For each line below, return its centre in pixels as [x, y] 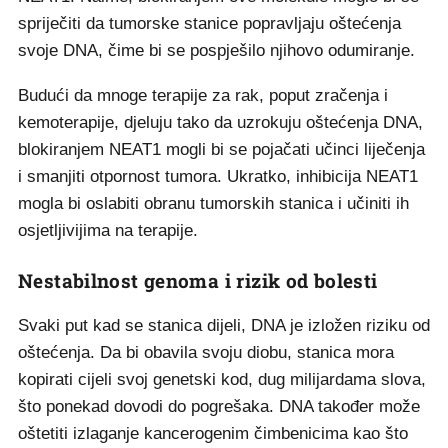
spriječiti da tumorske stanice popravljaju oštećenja [209, 23]
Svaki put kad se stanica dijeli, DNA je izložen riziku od [224, 325]
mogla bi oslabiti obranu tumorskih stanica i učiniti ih [213, 203]
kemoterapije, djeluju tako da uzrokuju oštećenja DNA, [220, 122]
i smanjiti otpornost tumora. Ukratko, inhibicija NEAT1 [218, 176]
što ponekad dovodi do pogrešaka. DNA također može [219, 406]
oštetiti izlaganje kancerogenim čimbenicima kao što [213, 433]
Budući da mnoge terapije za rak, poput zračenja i [203, 95]
